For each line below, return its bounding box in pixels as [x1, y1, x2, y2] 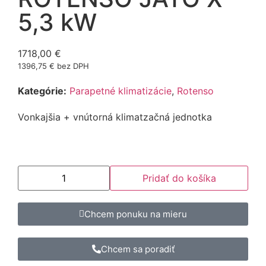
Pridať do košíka [142, 172, 216, 185]
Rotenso [177, 85, 214, 97]
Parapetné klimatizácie [69, 85, 172, 97]
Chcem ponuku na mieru [84, 208, 187, 220]
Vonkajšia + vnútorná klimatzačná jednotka [18, 111, 212, 123]
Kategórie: [18, 85, 66, 97]
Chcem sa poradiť [100, 243, 175, 255]
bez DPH [55, 61, 89, 71]
